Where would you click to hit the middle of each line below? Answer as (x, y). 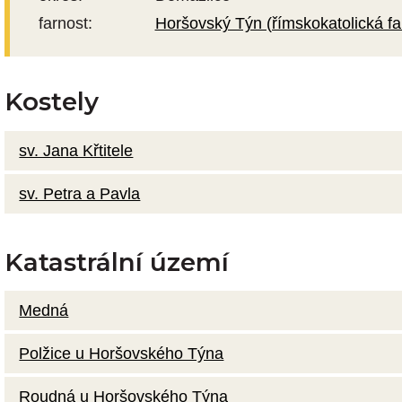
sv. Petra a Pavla (80, 193)
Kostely (51, 102)
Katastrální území (116, 262)
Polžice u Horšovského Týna (122, 353)
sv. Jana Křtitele (76, 150)
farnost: (65, 23)
